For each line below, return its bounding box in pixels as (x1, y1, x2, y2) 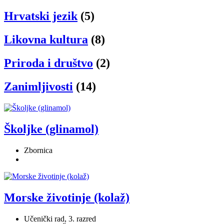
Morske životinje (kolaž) (4, 190, 129, 204)
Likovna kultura (4, 33, 88, 46)
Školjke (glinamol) (4, 122, 98, 135)
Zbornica (24, 145, 52, 154)
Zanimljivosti (4, 80, 73, 93)
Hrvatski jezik (4, 9, 77, 23)
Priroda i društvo (4, 56, 93, 70)
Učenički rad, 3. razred (24, 214, 96, 223)
